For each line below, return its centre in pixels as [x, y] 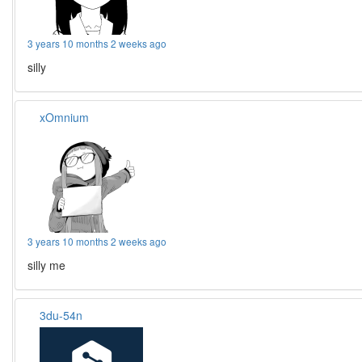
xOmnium [65, 118]
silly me [47, 265]
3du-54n [61, 316]
